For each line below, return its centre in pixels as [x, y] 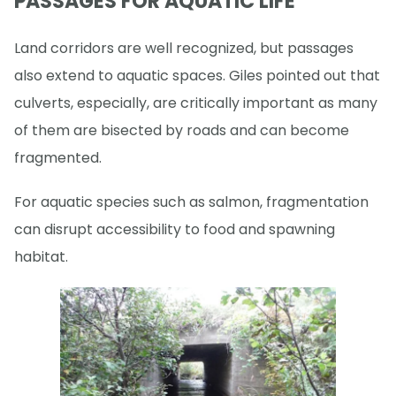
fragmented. [58, 157]
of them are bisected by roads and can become [182, 130]
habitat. [41, 256]
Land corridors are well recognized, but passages [184, 48]
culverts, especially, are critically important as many [196, 103]
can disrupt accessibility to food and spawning [175, 229]
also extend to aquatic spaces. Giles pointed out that [197, 75]
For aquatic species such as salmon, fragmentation [191, 202]
